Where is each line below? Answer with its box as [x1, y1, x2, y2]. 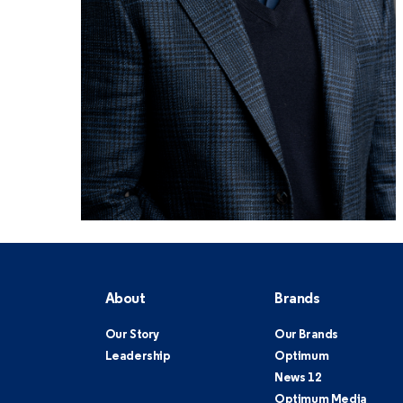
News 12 [274, 372, 322, 385]
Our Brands [274, 328, 339, 342]
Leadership [104, 350, 171, 363]
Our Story [104, 328, 159, 342]
